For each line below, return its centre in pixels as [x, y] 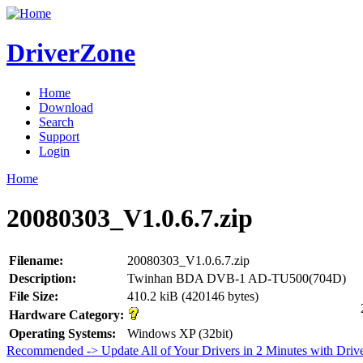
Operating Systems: [62, 333]
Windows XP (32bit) [180, 333]
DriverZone [71, 53]
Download [66, 107]
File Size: [34, 296]
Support [59, 136]
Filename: [36, 260]
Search [56, 122]
